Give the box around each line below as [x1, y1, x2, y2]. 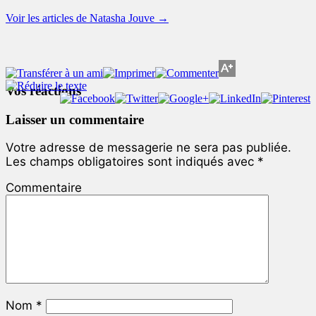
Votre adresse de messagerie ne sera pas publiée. [6, 140, 291, 155]
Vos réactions [6, 83, 81, 98]
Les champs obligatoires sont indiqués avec [6, 154, 257, 169]
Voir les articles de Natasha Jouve [6, 12, 157, 25]
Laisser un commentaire [6, 111, 144, 127]
